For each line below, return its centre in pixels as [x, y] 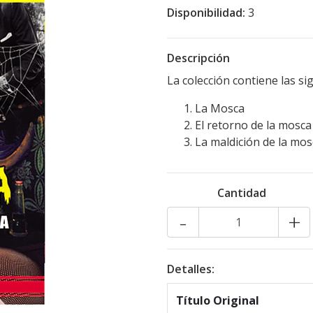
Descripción [198, 58]
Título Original [218, 300]
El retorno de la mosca [253, 125]
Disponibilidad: [206, 12]
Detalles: [191, 269]
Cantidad [241, 192]
